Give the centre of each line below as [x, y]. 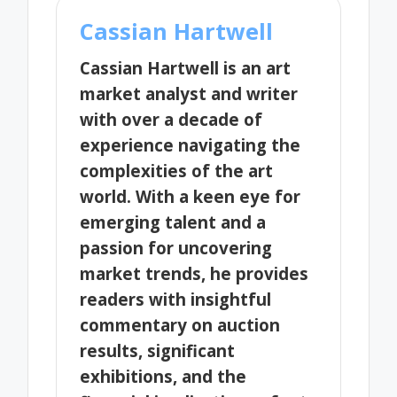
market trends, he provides [195, 273]
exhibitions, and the [163, 376]
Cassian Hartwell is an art [186, 67]
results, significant [158, 350]
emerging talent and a [173, 222]
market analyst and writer [189, 93]
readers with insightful [176, 299]
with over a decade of [171, 119]
